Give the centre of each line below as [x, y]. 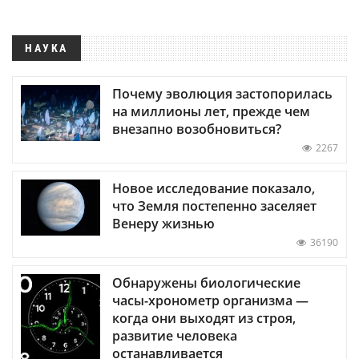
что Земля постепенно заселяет [214, 206]
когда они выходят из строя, [204, 318]
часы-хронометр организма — [210, 300]
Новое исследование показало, [214, 188]
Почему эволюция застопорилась [222, 93]
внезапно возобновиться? [197, 129]
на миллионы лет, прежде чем [211, 111]
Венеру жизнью [163, 223]
